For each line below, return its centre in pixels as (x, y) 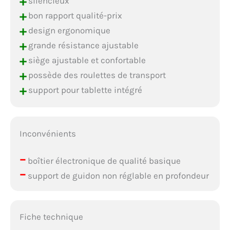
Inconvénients (47, 133)
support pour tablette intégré (84, 90)
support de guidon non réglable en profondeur (117, 175)
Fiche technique (51, 217)
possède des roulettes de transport (96, 75)
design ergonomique (68, 30)
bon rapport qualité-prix (74, 15)
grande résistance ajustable (82, 45)
